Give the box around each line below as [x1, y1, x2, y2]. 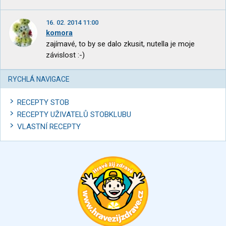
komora [46, 28, 73, 38]
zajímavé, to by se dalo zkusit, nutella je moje [46, 39, 195, 49]
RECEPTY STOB [17, 98, 69, 107]
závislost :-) [46, 50, 85, 60]
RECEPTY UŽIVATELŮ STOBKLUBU [17, 110, 131, 120]
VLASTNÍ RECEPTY [17, 122, 81, 132]
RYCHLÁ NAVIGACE [8, 75, 70, 84]
